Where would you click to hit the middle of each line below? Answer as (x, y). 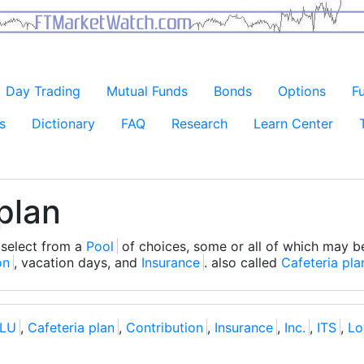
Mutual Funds (147, 91)
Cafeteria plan (71, 327)
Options (301, 91)
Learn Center (293, 123)
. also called (243, 262)
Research (199, 123)
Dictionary (63, 123)
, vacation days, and (78, 262)
